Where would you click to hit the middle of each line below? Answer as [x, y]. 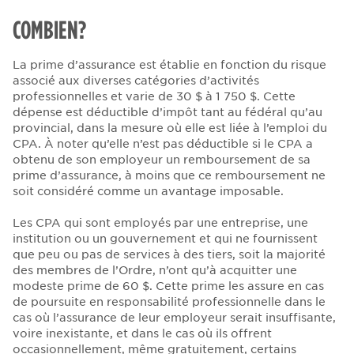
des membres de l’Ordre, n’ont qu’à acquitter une [155, 271]
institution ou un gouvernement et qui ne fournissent [165, 239]
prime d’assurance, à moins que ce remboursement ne [169, 176]
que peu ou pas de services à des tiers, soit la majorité [169, 255]
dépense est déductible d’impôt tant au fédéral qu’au [168, 113]
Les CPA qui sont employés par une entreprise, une [160, 223]
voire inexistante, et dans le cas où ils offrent [142, 334]
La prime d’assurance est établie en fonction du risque [169, 65]
